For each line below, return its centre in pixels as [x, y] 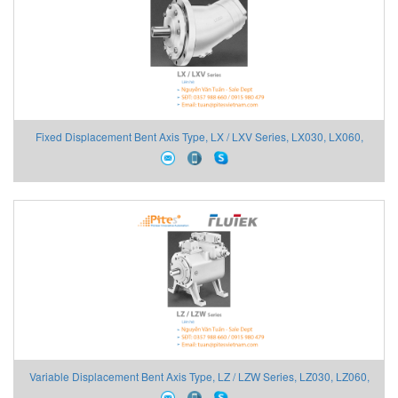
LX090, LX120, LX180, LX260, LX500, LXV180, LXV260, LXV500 [199, 161]
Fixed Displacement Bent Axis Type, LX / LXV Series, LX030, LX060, [199, 136]
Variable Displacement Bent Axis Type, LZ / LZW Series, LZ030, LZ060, [199, 376]
